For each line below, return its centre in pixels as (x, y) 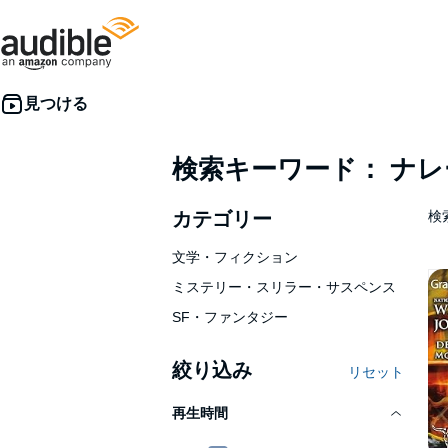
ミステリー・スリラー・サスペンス (284, 287)
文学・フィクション (235, 257)
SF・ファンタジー (230, 317)
